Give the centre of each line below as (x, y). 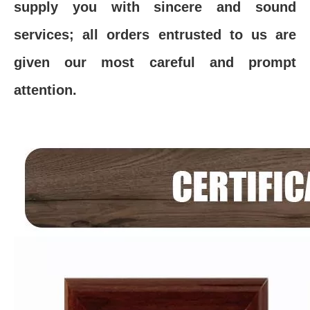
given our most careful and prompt (155, 62)
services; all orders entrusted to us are (155, 35)
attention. (45, 90)
